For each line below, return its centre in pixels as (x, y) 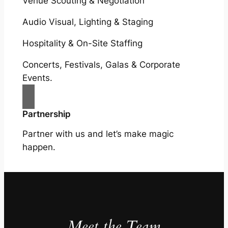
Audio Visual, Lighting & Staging (88, 22)
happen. (39, 147)
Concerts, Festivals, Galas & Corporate (101, 64)
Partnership (46, 114)
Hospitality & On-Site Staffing (82, 43)
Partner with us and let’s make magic (98, 134)
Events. (37, 78)
